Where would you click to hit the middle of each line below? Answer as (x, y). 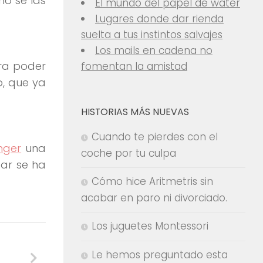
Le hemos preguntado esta (160, 255)
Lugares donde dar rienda (159, 19)
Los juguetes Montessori (150, 226)
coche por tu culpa (129, 153)
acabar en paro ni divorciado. (154, 198)
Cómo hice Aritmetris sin (152, 181)
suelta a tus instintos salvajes (152, 35)
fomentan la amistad (134, 66)
